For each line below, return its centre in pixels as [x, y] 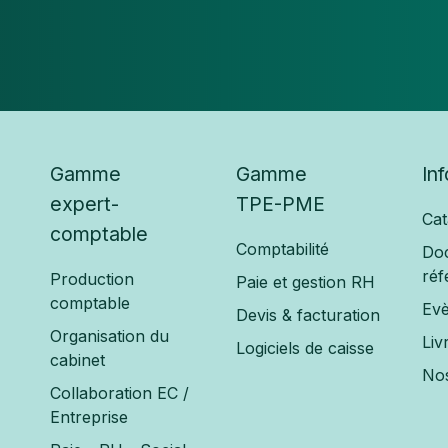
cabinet [78, 360]
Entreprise [89, 417]
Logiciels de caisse [304, 348]
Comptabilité [282, 249]
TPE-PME [280, 204]
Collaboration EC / [120, 393]
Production [92, 279]
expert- [85, 204]
